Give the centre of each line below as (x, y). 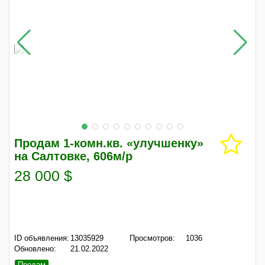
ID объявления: (42, 238)
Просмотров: (152, 238)
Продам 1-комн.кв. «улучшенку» (109, 143)
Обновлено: (35, 249)
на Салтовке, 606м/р (73, 156)
